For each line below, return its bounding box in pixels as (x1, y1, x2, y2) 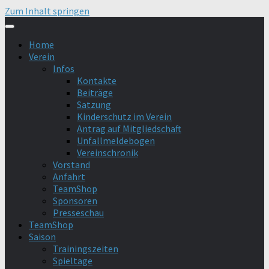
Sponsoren (53, 195, 97, 207)
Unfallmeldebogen (77, 134, 155, 147)
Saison (29, 231, 56, 243)
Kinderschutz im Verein (77, 110, 172, 122)
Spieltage (53, 255, 92, 267)
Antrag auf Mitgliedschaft (77, 122, 181, 134)
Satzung (77, 98, 111, 110)
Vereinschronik (77, 147, 138, 159)
